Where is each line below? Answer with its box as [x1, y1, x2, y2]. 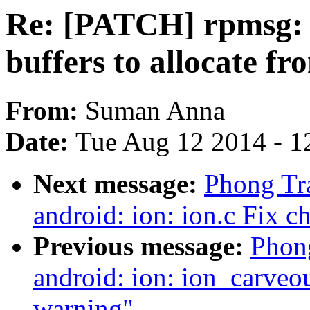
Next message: [33, 169, 204, 199]
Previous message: [33, 231, 250, 262]
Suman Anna [85, 95, 225, 126]
